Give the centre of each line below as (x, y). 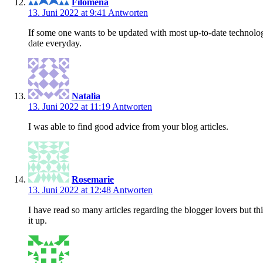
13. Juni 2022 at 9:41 (68, 12)
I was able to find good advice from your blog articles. (128, 126)
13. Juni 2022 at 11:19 (70, 106)
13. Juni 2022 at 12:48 (70, 190)
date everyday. (55, 43)
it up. (38, 220)
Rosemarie (93, 179)
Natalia (86, 96)
